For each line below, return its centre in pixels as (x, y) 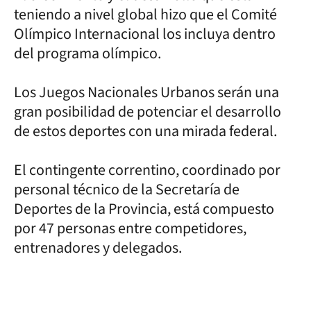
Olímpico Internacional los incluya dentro (145, 34)
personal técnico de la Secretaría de (127, 189)
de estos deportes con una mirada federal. (145, 131)
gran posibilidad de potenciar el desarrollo (148, 111)
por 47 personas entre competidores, (130, 228)
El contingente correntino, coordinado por (147, 170)
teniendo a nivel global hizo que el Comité (145, 14)
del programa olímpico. (87, 53)
